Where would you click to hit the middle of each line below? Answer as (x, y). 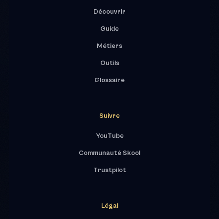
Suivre (109, 116)
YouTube (109, 136)
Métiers (109, 46)
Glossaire (109, 80)
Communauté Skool (109, 153)
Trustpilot (109, 170)
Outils (109, 63)
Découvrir (109, 11)
